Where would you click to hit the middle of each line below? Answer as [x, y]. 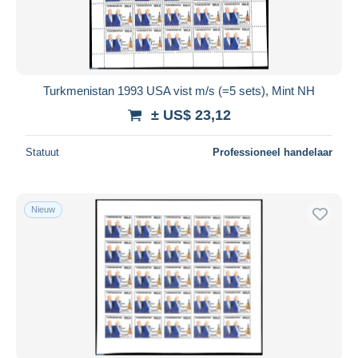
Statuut [42, 152]
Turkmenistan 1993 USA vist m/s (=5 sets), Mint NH [179, 90]
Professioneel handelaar [272, 152]
